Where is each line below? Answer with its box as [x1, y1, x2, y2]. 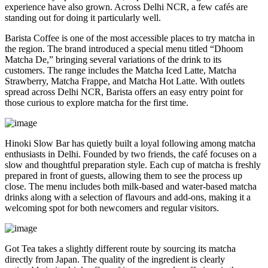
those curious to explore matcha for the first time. [5, 97, 188, 108]
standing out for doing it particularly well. [5, 12, 161, 23]
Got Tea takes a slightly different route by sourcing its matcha [5, 243, 236, 254]
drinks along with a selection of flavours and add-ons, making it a [5, 191, 251, 202]
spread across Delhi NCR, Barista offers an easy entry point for [5, 86, 243, 97]
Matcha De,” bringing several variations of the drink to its [5, 54, 221, 65]
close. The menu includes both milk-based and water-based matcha [5, 181, 257, 191]
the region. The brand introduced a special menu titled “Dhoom [5, 43, 243, 54]
